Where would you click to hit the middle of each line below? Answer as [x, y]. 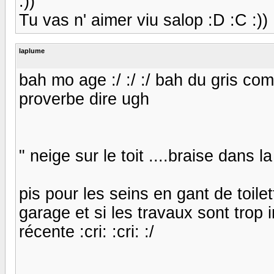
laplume [32, 50]
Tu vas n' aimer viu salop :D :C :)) [143, 20]
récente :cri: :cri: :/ [87, 231]
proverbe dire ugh [84, 99]
